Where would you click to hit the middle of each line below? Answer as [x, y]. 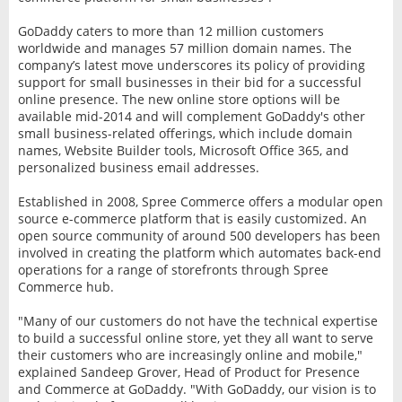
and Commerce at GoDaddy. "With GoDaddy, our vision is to [197, 389]
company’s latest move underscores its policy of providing [191, 65]
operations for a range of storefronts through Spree [173, 269]
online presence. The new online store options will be [179, 99]
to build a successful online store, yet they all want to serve [195, 337]
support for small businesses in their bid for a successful [189, 82]
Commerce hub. [66, 286]
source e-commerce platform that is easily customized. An [192, 218]
